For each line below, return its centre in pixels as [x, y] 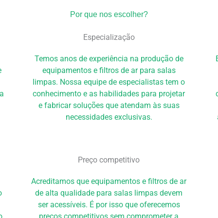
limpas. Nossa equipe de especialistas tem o [109, 82]
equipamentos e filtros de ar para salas [109, 71]
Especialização [109, 37]
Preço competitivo [109, 160]
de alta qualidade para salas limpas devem [109, 193]
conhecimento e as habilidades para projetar [109, 94]
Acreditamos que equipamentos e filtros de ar [109, 181]
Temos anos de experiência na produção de [109, 59]
